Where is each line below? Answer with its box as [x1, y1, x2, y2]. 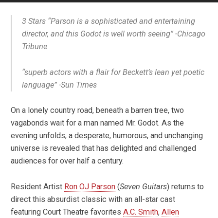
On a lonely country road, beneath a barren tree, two [11, 106, 184, 115]
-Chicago [175, 29, 205, 39]
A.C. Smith [123, 207, 159, 217]
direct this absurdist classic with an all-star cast [11, 194, 176, 204]
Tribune [22, 42, 47, 52]
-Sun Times [59, 80, 97, 90]
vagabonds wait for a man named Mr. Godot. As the [11, 118, 184, 128]
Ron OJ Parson [64, 182, 116, 191]
